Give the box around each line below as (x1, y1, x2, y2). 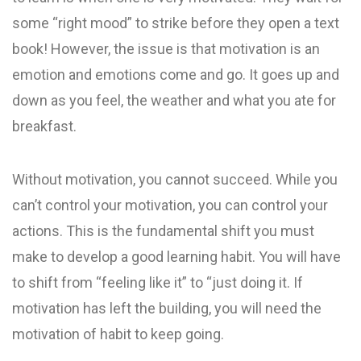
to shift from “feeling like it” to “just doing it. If (12, 274, 303, 291)
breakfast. (12, 118, 77, 135)
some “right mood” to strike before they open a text (12, 15, 339, 31)
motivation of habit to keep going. (12, 326, 224, 342)
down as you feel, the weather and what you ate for (12, 92, 336, 109)
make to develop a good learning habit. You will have (12, 248, 341, 265)
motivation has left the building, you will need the (12, 300, 322, 317)
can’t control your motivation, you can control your (12, 197, 328, 214)
